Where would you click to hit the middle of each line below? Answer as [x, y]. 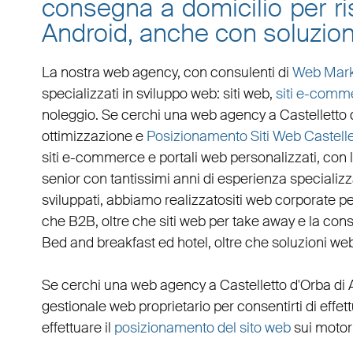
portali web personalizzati [238, 158]
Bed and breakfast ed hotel [124, 243]
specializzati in [89, 94]
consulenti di [251, 73]
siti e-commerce [93, 158]
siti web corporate [280, 201]
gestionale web [88, 307]
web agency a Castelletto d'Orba [230, 286]
